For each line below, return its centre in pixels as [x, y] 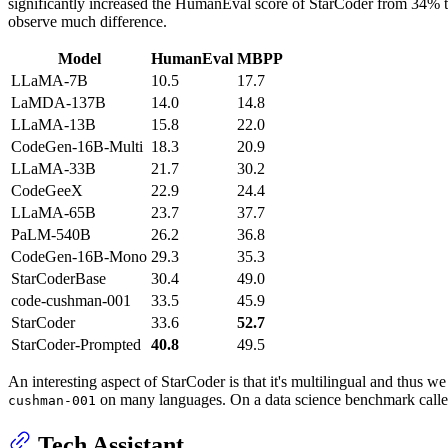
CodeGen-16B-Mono [79, 257]
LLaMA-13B [53, 125]
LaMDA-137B [58, 103]
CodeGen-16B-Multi [77, 147]
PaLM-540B [51, 235]
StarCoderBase [58, 279]
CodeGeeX [47, 191]
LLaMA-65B [53, 213]
